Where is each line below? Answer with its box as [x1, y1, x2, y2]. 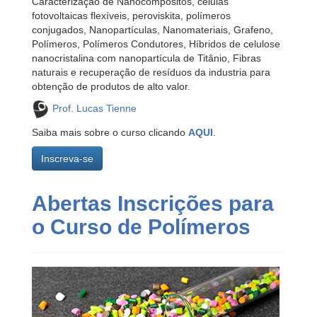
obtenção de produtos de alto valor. [32, 81, 190, 93]
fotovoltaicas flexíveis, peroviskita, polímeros [32, 10, 231, 22]
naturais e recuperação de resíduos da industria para [32, 67, 270, 79]
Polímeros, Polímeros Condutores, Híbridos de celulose [32, 38, 280, 50]
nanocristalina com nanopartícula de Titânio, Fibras [32, 52, 261, 64]
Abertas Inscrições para [32, 192, 274, 216]
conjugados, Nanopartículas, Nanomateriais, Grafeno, [32, 24, 273, 36]
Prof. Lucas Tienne [52, 103, 137, 115]
